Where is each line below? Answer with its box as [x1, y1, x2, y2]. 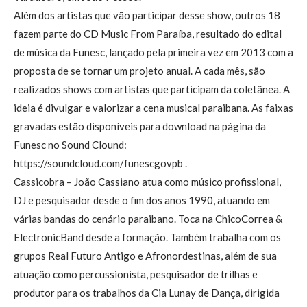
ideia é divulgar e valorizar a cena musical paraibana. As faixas [14, 101, 293, 114]
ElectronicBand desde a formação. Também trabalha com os [14, 231, 281, 244]
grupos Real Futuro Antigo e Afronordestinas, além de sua [14, 249, 277, 262]
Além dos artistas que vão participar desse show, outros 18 [14, 9, 280, 22]
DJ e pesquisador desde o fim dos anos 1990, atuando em [14, 194, 270, 207]
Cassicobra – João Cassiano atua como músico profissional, [14, 175, 281, 188]
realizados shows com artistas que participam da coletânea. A [14, 83, 290, 96]
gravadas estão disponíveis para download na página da [14, 120, 266, 133]
